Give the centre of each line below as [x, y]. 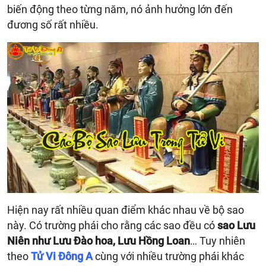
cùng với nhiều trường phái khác [168, 256]
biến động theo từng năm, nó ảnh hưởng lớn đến [120, 9]
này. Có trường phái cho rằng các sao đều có [112, 225]
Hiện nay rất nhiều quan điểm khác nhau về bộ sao [126, 210]
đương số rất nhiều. [53, 24]
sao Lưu [236, 225]
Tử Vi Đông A [62, 256]
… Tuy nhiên [218, 240]
